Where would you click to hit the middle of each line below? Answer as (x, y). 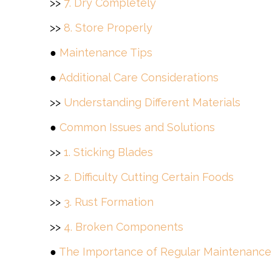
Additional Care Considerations (139, 77)
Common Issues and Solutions (137, 127)
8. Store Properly (108, 28)
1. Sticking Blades (108, 152)
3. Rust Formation (109, 202)
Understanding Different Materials (152, 102)
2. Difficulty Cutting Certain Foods (149, 177)
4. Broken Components (124, 227)
